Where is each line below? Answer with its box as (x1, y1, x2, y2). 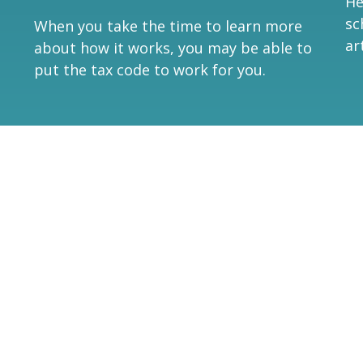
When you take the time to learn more (34, 15, 303, 36)
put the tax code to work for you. (34, 59, 267, 79)
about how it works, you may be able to (34, 37, 313, 58)
